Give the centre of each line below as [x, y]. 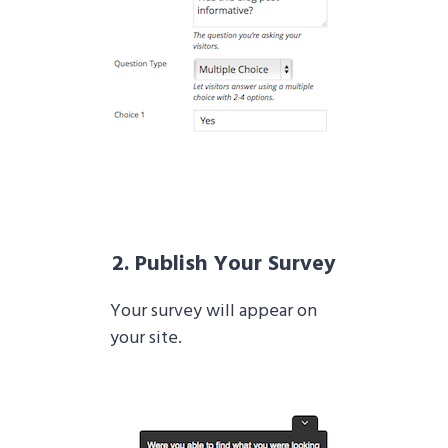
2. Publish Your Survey [224, 265]
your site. [146, 339]
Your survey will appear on [213, 312]
